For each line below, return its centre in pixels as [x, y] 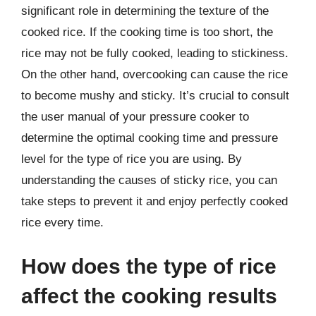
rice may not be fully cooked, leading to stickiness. [155, 53]
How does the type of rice [149, 266]
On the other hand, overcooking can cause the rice [154, 74]
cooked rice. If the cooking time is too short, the [147, 32]
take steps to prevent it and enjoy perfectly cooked [154, 201]
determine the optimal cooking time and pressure [150, 138]
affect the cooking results [149, 296]
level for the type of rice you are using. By [132, 159]
